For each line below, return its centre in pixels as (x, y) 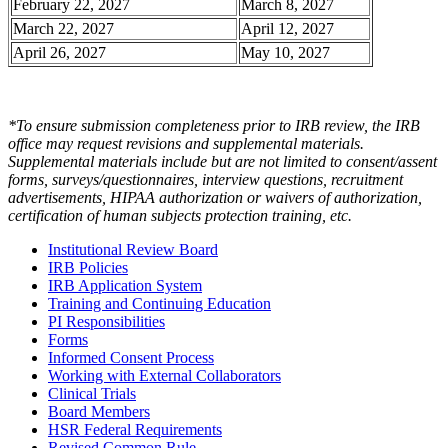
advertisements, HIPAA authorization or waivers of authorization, (215, 197)
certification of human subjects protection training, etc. (180, 215)
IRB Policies (88, 267)
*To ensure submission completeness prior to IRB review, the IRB (214, 125)
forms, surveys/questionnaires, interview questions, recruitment (205, 179)
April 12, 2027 (287, 28)
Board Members (99, 411)
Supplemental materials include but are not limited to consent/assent (222, 161)
